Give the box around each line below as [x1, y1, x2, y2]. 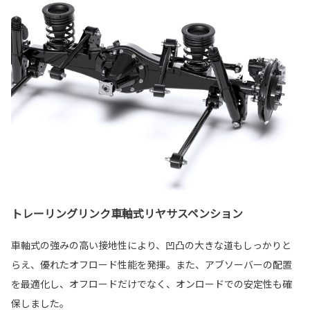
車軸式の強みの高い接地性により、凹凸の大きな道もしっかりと [11, 237, 291, 252]
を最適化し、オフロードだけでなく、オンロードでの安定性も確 [11, 276, 292, 291]
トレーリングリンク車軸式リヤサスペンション [11, 204, 243, 221]
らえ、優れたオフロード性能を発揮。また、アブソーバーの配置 [11, 257, 292, 271]
